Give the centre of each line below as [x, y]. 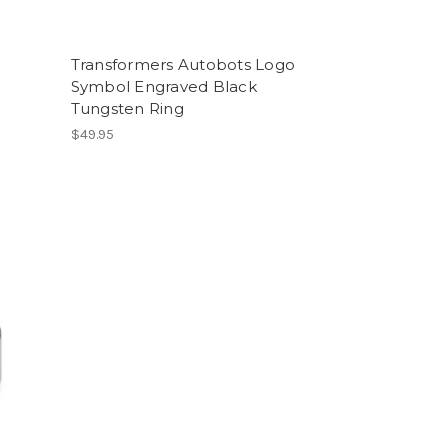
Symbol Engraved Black [163, 86]
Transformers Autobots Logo [183, 64]
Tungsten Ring [127, 108]
